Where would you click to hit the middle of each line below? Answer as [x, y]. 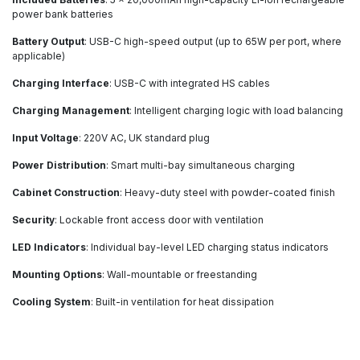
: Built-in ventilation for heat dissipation [182, 302]
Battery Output [48, 42]
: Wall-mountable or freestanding [180, 275]
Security [33, 220]
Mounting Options [57, 275]
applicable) [39, 56]
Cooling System [51, 302]
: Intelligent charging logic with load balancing [236, 111]
